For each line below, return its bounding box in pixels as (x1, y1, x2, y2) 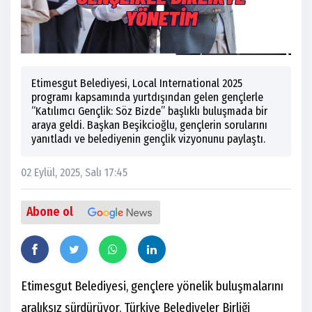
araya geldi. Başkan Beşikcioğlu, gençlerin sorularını (31, 118, 267, 132)
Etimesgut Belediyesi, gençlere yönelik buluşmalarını (21, 278, 283, 294)
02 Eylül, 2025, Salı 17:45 (21, 165, 127, 179)
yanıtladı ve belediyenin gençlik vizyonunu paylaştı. (31, 132, 265, 146)
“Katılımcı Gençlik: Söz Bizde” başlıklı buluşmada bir (31, 104, 267, 118)
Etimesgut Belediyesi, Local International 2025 (31, 76, 242, 90)
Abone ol (26, 204, 73, 219)
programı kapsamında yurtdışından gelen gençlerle (31, 90, 263, 104)
